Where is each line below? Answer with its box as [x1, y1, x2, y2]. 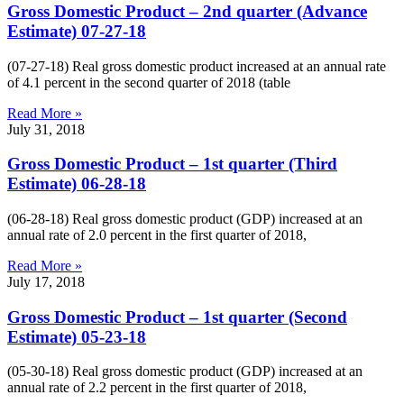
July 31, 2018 [7, 121, 85, 137]
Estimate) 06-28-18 [7, 174, 146, 194]
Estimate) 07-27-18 [7, 21, 146, 41]
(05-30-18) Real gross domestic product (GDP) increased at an [7, 363, 363, 380]
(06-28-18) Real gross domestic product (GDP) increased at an [7, 210, 363, 226]
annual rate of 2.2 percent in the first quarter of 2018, [7, 380, 307, 396]
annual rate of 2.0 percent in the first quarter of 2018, [7, 226, 307, 243]
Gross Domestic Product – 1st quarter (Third [7, 154, 337, 174]
